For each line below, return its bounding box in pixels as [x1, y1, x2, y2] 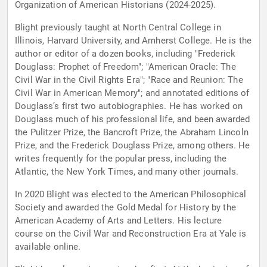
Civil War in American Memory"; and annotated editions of [15, 88, 250, 99]
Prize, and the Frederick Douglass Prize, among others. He [15, 140, 250, 151]
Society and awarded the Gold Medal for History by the [15, 202, 236, 213]
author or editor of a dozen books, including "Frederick [15, 48, 236, 60]
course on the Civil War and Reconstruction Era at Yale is [15, 228, 247, 240]
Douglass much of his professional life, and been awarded [15, 114, 250, 125]
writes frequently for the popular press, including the [15, 153, 227, 164]
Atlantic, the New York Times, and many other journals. [15, 166, 239, 178]
